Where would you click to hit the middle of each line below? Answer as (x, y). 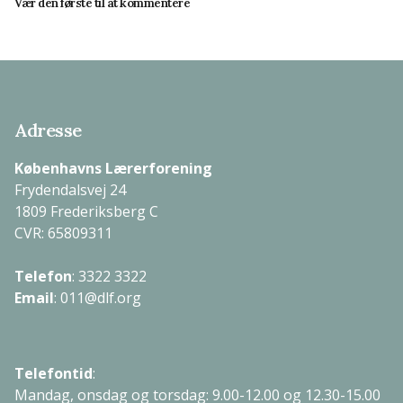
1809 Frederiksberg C (86, 211)
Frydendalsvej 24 (70, 190)
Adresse (48, 130)
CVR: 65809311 (63, 233)
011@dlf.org (101, 298)
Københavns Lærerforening (113, 168)
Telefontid (54, 373)
